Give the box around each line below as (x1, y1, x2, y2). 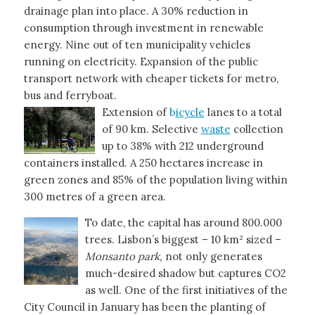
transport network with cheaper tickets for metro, (23, 71, 278, 85)
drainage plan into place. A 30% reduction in (23, 4, 248, 18)
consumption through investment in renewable (23, 20, 264, 34)
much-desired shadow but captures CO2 (84, 266, 286, 280)
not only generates (162, 249, 262, 263)
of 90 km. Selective (101, 122, 201, 136)
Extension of (101, 105, 169, 119)
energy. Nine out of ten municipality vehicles (23, 37, 250, 51)
